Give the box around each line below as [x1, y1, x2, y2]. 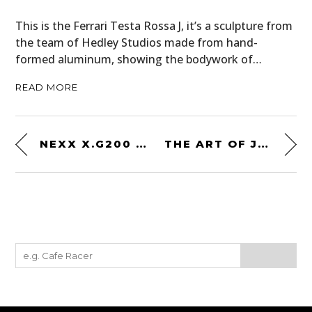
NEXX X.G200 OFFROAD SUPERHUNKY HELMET [136, 136, 147, 150]
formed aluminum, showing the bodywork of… [15, 51, 263, 67]
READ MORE [15, 81, 79, 93]
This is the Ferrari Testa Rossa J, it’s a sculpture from [15, 17, 293, 33]
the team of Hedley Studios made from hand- [15, 34, 258, 50]
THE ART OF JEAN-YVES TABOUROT [258, 136, 269, 150]
